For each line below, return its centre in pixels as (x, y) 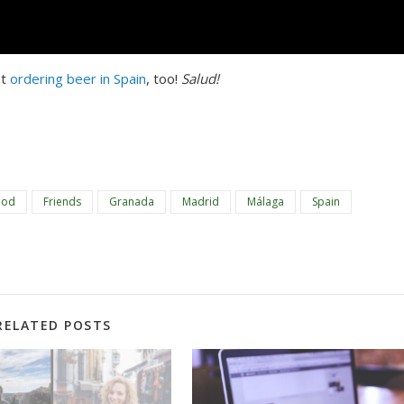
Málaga (266, 202)
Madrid (201, 202)
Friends (62, 202)
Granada (132, 202)
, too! (164, 78)
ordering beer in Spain (78, 78)
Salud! (200, 78)
